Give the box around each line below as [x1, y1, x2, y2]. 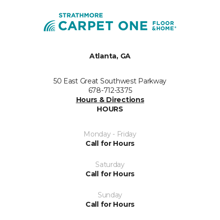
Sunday [97, 191, 123, 200]
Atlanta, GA [89, 52, 131, 61]
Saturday [95, 160, 125, 169]
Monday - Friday [83, 130, 137, 139]
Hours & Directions [76, 95, 144, 105]
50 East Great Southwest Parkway [53, 77, 167, 86]
